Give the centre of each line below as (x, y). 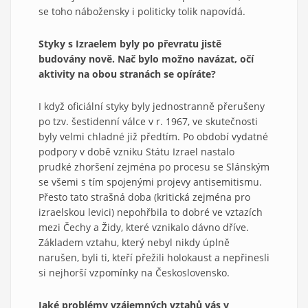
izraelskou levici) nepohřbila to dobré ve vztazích (151, 212)
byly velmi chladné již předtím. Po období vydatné (153, 136)
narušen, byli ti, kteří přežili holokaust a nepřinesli (154, 257)
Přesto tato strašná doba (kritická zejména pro (144, 197)
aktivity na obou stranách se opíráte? (127, 74)
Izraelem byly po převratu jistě (148, 43)
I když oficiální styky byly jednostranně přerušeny (152, 106)
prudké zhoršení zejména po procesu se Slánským (154, 166)
